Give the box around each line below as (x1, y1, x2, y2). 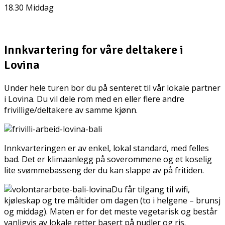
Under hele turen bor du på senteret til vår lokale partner (4, 82, 220, 93)
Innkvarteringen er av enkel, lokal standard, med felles (4, 142, 209, 154)
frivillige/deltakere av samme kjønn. (4, 104, 138, 116)
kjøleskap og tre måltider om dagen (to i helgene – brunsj (4, 194, 220, 206)
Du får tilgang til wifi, (111, 183, 190, 195)
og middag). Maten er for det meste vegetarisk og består (4, 205, 217, 217)
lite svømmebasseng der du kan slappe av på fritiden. (4, 164, 204, 176)
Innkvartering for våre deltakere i (4, 42, 183, 57)
